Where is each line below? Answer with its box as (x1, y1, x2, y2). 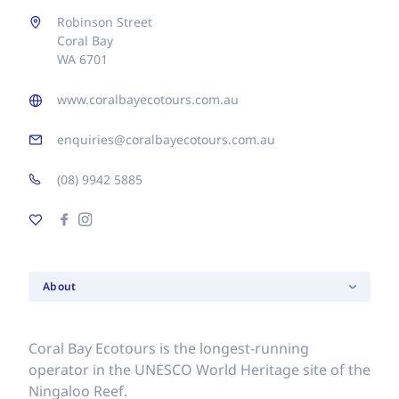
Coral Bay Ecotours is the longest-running (28, 338, 309, 358)
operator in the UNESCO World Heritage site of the (28, 360, 370, 379)
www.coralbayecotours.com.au (57, 91, 239, 108)
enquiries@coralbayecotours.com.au (57, 131, 275, 148)
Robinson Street (57, 13, 152, 30)
